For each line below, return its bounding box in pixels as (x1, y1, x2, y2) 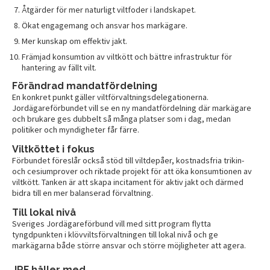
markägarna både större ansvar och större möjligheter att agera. (12, 239, 246, 251)
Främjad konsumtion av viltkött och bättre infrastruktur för (22, 51, 232, 62)
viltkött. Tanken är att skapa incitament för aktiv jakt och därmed (12, 176, 243, 187)
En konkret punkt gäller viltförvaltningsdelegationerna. (12, 91, 209, 102)
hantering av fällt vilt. (22, 61, 96, 73)
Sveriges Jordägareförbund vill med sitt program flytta (12, 218, 211, 229)
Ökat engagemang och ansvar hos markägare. (22, 19, 187, 31)
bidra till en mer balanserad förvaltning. (12, 187, 153, 198)
